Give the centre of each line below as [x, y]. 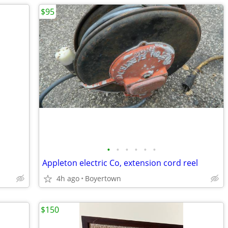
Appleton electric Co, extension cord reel [120, 163]
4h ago [68, 178]
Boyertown [103, 178]
